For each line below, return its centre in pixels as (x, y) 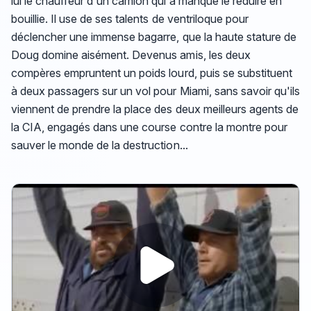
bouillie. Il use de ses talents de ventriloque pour (130, 18)
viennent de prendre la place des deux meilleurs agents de (155, 109)
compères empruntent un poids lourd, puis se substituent (152, 73)
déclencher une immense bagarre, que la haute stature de (154, 36)
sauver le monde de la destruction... (100, 145)
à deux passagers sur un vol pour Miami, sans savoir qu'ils (155, 91)
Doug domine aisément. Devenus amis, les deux (131, 54)
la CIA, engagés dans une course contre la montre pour (149, 127)
